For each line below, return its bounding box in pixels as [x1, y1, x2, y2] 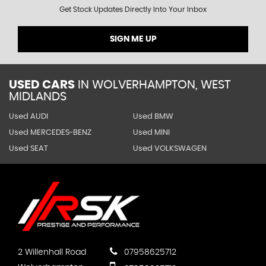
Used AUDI [9, 113, 48, 121]
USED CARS [9, 79, 75, 91]
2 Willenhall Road [18, 248, 86, 256]
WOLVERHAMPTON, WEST [89, 79, 230, 91]
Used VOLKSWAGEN [132, 145, 207, 153]
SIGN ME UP [109, 35, 157, 43]
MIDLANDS [9, 91, 66, 103]
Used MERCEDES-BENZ [9, 129, 91, 137]
